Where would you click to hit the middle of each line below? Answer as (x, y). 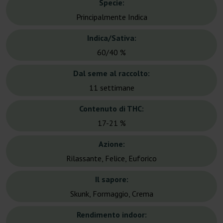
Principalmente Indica (111, 17)
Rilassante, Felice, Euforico (111, 159)
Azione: (111, 144)
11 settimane (111, 88)
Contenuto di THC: (111, 109)
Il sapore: (111, 179)
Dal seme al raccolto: (111, 73)
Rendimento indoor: (111, 215)
